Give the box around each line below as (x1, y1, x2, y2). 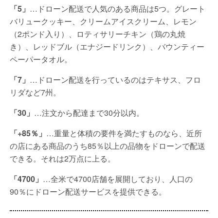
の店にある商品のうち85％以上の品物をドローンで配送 (10, 140, 205, 151)
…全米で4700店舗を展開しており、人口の (43, 173, 193, 184)
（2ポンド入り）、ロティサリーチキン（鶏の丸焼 (10, 28, 185, 39)
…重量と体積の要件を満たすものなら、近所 (46, 127, 202, 139)
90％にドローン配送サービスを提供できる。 (10, 186, 166, 197)
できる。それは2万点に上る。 (10, 153, 115, 164)
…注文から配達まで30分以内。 (34, 107, 144, 118)
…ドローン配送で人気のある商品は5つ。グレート (30, 3, 205, 14)
